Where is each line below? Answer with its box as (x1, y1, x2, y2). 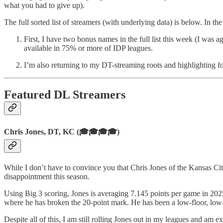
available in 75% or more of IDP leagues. (24, 43, 153, 52)
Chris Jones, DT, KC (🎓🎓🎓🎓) (4, 127, 119, 136)
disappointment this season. (4, 172, 90, 181)
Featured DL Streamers (4, 88, 125, 102)
